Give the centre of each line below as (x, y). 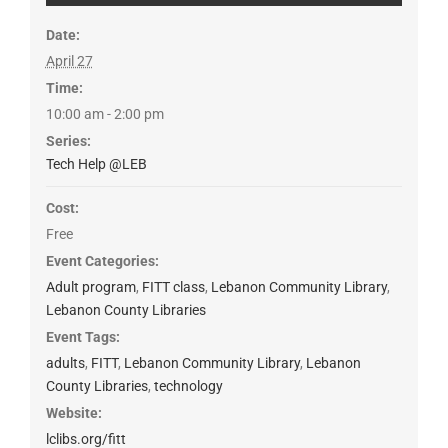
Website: (73, 413)
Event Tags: (82, 337)
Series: (68, 141)
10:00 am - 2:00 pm (104, 114)
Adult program (90, 287)
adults (65, 363)
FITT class (173, 287)
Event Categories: (102, 261)
